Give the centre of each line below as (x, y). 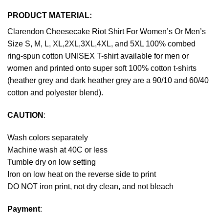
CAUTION (25, 115)
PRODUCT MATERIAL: (50, 16)
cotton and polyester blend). (55, 93)
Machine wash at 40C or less (57, 150)
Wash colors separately (48, 137)
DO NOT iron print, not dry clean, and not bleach (90, 186)
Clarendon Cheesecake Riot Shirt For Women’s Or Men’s (107, 32)
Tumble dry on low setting (52, 162)
